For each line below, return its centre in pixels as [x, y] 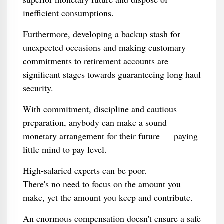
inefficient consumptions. [68, 13]
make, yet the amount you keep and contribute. [108, 197]
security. [38, 88]
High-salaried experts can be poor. [85, 170]
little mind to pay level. [65, 149]
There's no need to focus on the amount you [102, 184]
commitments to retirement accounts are [95, 61]
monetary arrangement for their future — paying [110, 136]
